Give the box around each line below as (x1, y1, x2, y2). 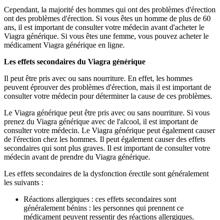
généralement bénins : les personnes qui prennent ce (24, 203, 184, 212)
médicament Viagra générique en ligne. (4, 40, 125, 49)
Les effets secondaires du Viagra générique (4, 57, 145, 66)
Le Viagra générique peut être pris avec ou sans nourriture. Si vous (4, 108, 210, 117)
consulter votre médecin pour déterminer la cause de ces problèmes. (4, 91, 212, 100)
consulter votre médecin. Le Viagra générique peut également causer (4, 126, 215, 135)
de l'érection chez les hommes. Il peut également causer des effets (4, 135, 205, 143)
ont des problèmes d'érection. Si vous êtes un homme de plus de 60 (4, 14, 211, 23)
